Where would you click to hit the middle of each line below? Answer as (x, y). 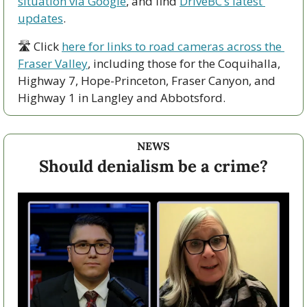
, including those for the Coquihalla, (184, 63)
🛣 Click (40, 46)
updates (40, 18)
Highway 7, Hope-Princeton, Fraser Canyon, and (147, 80)
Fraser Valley (53, 63)
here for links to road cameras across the (172, 46)
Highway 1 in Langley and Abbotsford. (123, 97)
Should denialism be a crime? (153, 166)
